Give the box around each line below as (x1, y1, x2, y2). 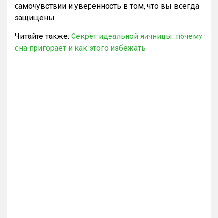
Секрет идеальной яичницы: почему (71, 31, 202, 41)
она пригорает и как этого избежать (15, 43, 145, 53)
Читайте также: (15, 31, 71, 41)
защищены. (15, 13, 56, 22)
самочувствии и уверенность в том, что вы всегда (15, 1, 199, 11)
